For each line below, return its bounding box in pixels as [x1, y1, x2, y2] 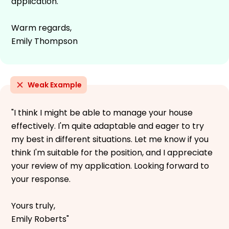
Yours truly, [11, 199, 55, 212]
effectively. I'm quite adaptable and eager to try [11, 120, 204, 132]
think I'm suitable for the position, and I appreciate [11, 146, 213, 158]
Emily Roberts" [11, 213, 69, 225]
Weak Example [28, 79, 82, 90]
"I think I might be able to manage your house [11, 106, 193, 119]
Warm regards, [11, 21, 72, 34]
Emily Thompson [11, 35, 78, 47]
